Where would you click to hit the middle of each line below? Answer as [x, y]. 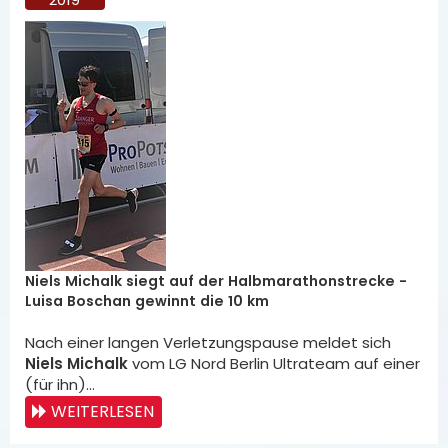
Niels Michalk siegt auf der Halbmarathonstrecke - [216, 281]
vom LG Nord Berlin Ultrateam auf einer [274, 363]
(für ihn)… [60, 384]
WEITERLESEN [102, 411]
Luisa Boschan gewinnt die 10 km [147, 301]
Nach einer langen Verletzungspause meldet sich [208, 342]
